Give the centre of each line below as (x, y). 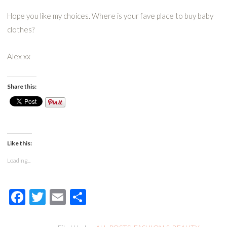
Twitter (71, 197)
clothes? (21, 29)
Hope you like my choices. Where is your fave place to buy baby (110, 16)
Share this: (22, 86)
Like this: (19, 143)
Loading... (18, 160)
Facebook (59, 197)
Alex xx (18, 56)
